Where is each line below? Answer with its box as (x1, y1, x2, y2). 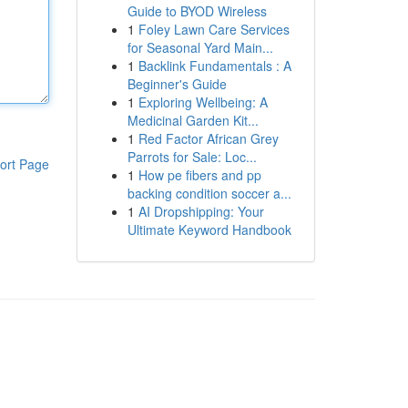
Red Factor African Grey (138, 129, 279, 148)
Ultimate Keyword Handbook (127, 220, 291, 239)
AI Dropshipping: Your (138, 202, 264, 220)
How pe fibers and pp (138, 166, 261, 184)
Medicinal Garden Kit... (127, 111, 259, 129)
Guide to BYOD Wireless (127, 2, 267, 20)
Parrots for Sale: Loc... (127, 148, 257, 166)
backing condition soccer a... (127, 184, 291, 202)
